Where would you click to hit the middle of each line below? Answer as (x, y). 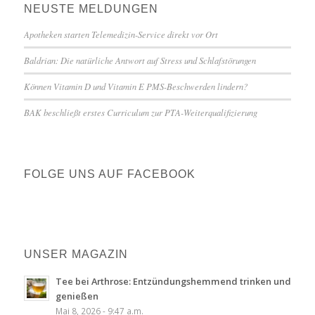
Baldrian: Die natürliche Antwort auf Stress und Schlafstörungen (140, 60)
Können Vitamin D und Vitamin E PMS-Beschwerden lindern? (135, 86)
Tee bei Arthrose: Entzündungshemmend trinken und (173, 281)
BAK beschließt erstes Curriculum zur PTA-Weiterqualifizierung (140, 112)
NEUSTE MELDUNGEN (91, 8)
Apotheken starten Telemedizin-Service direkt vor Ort (121, 34)
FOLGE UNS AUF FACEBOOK (109, 174)
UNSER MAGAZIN (76, 254)
